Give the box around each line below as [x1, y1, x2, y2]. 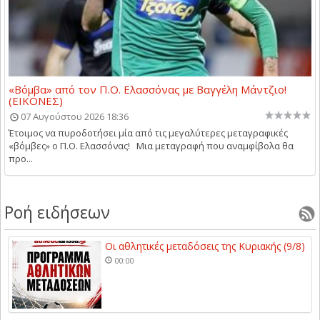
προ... [9, 151, 33, 165]
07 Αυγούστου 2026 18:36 [21, 109, 129, 123]
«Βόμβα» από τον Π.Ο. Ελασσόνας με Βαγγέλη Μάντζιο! [9, 81, 286, 96]
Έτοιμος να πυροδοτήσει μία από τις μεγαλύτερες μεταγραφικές [9, 126, 288, 139]
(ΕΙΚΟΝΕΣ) [9, 93, 63, 108]
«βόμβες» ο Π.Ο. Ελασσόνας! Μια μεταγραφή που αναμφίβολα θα [9, 139, 294, 152]
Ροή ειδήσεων [4, 200, 110, 224]
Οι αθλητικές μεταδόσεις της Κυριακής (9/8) [105, 239, 305, 253]
